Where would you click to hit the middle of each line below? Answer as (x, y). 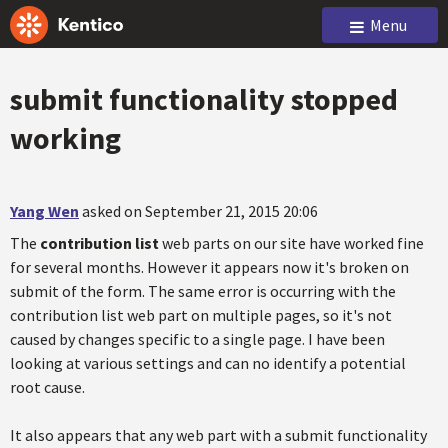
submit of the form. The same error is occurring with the (203, 291)
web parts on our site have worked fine (291, 243)
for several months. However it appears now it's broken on (209, 267)
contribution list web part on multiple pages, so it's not (201, 315)
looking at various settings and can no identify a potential (208, 363)
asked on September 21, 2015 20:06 (200, 211)
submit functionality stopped (204, 99)
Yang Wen (44, 211)
